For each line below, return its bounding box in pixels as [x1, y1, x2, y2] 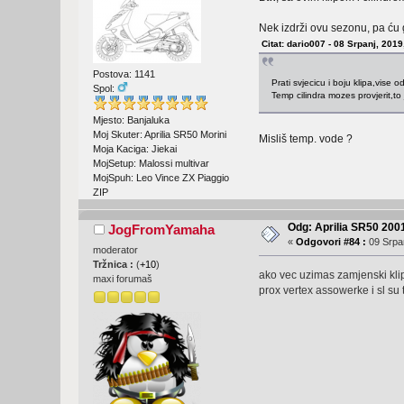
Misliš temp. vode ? [258, 132, 353, 145]
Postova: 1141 [93, 68, 156, 79]
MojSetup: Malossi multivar [93, 157, 210, 169]
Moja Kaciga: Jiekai [93, 142, 178, 154]
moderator [93, 243, 139, 255]
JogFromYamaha [107, 221, 215, 237]
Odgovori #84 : [296, 235, 367, 247]
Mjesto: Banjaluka [93, 114, 170, 125]
